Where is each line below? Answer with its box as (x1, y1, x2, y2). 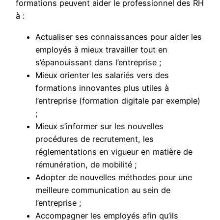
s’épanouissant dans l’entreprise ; (35, 57, 162, 67)
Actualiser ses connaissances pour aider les (35, 31, 202, 42)
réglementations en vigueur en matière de (35, 146, 192, 157)
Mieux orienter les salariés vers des (35, 70, 169, 80)
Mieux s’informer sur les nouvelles (35, 121, 164, 131)
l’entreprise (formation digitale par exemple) (35, 95, 200, 106)
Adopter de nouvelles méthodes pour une (35, 172, 192, 182)
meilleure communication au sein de (35, 185, 170, 195)
